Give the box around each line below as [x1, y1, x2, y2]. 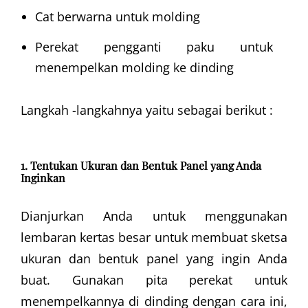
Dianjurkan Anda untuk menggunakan [21, 207, 287, 224]
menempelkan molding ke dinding [35, 59, 234, 76]
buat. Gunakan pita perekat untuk [21, 271, 287, 288]
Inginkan [21, 170, 65, 185]
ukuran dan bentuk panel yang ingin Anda [21, 250, 287, 267]
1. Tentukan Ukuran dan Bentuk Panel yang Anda [21, 157, 261, 173]
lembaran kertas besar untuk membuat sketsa [21, 228, 287, 245]
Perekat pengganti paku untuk [35, 38, 273, 56]
